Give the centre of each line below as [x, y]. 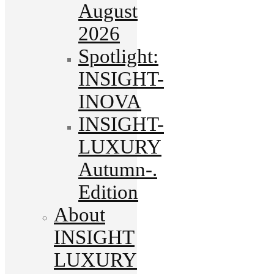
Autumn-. [118, 169]
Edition [108, 192]
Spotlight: [118, 56]
